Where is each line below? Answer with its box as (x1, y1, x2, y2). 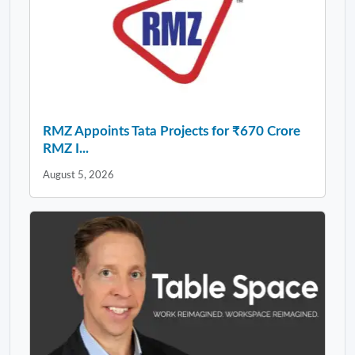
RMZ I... (43, 141, 89, 155)
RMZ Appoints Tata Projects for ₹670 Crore (43, 124, 300, 138)
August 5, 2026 (43, 170, 114, 180)
